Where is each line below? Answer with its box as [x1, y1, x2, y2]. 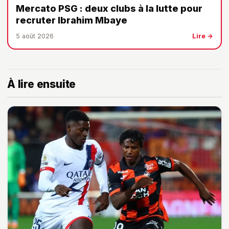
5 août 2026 [16, 32, 54, 40]
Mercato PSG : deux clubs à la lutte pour [16, 3, 202, 14]
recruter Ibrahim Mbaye [16, 14, 127, 26]
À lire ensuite [7, 77, 76, 90]
